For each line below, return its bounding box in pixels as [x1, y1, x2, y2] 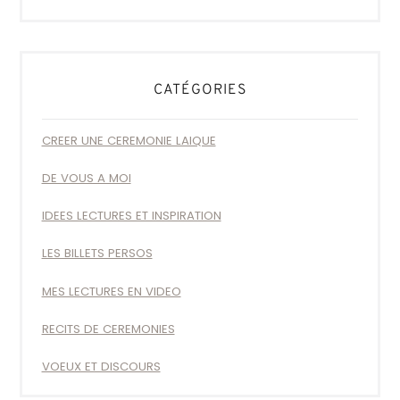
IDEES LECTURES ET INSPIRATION [41, 207, 221, 225]
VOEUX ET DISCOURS [41, 357, 161, 375]
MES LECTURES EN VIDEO [41, 282, 181, 300]
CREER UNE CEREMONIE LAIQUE [41, 132, 216, 150]
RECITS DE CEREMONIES [41, 320, 175, 337]
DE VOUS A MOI [41, 170, 131, 187]
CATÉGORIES [154, 80, 246, 99]
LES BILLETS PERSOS [41, 245, 153, 262]
